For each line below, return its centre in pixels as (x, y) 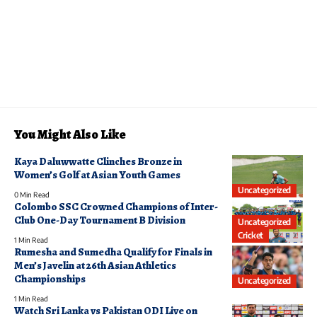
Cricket (250, 236)
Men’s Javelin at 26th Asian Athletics (95, 265)
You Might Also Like (70, 134)
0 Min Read (32, 194)
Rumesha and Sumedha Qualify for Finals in (113, 252)
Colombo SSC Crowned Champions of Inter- (116, 206)
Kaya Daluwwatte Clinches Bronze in (98, 161)
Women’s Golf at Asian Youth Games (97, 174)
